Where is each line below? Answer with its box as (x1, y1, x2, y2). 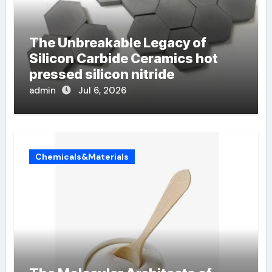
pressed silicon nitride (29, 66, 174, 82)
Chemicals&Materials (35, 151, 129, 162)
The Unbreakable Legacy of (29, 35, 206, 50)
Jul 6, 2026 (78, 84, 126, 97)
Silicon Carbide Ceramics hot (29, 50, 218, 66)
